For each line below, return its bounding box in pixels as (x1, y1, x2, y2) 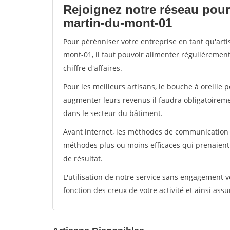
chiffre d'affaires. (63, 63, 122, 73)
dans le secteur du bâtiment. (63, 108, 163, 118)
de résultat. (63, 154, 103, 163)
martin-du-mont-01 (63, 16, 172, 30)
